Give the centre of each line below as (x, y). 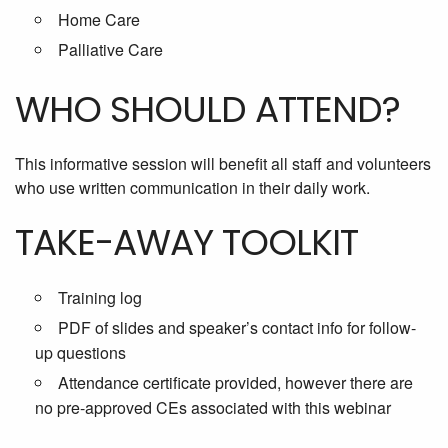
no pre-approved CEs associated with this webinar (213, 408)
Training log (100, 298)
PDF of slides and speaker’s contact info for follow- (237, 328)
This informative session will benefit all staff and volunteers (223, 164)
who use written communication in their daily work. (192, 188)
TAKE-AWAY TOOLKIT (186, 243)
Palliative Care (110, 50)
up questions (80, 353)
